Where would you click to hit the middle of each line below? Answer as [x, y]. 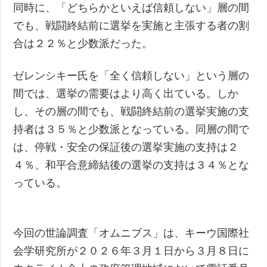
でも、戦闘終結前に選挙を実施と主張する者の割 [131, 25]
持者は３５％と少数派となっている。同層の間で [131, 129]
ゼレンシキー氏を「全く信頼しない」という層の [131, 75]
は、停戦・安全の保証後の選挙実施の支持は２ [126, 147]
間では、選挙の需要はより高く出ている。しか [126, 93]
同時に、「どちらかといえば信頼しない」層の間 [131, 7]
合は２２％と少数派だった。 [83, 43]
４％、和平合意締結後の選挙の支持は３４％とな [131, 165]
